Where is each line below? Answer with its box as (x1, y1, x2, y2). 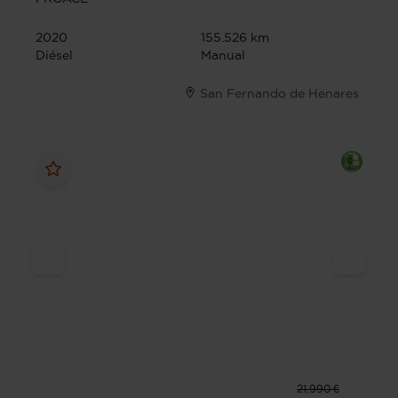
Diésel (36, 48, 73, 63)
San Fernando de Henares (200, 86, 359, 101)
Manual (201, 48, 245, 63)
